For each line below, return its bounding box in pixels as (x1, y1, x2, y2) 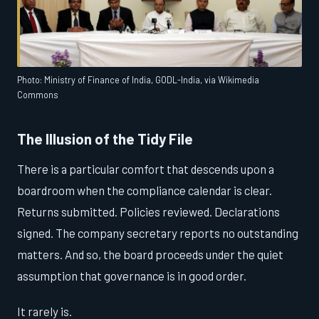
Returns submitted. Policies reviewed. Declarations (17, 204, 280, 219)
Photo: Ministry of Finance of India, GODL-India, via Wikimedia (17, 74, 259, 85)
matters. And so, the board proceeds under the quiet (17, 247, 283, 262)
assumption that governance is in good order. (17, 268, 246, 283)
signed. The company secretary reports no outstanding (17, 226, 298, 241)
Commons (17, 89, 58, 100)
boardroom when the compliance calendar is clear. (17, 183, 272, 198)
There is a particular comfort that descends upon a (17, 162, 274, 177)
